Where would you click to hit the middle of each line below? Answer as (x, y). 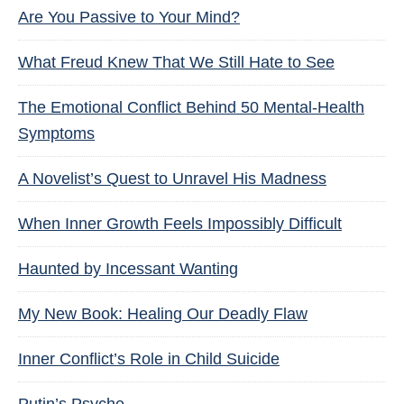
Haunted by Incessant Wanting (128, 269)
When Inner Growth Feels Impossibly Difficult (180, 224)
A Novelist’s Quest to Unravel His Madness (172, 179)
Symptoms (56, 133)
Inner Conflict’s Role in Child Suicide (149, 359)
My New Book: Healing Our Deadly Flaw (163, 314)
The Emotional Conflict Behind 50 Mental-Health (191, 107)
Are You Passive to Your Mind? (129, 17)
